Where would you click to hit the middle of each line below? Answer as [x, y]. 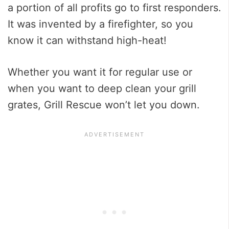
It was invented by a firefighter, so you [100, 24]
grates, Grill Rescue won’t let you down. [104, 105]
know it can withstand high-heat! [87, 41]
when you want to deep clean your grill [102, 89]
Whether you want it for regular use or [100, 72]
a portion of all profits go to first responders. [114, 8]
